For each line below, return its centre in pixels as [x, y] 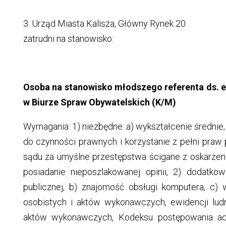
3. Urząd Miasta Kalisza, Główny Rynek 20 [104, 24]
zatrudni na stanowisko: [68, 39]
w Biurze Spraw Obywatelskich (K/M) [99, 102]
